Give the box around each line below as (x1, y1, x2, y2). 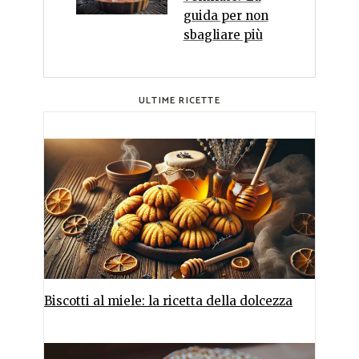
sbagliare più (183, 27, 263, 43)
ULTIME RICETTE (139, 93, 220, 109)
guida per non (183, 8, 268, 24)
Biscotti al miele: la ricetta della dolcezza (44, 292, 292, 309)
